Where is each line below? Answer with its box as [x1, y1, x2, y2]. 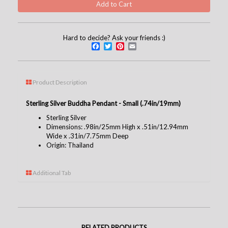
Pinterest [124, 39, 169, 52]
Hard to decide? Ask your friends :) [63, 33, 165, 42]
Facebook [100, 39, 146, 52]
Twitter [112, 39, 149, 52]
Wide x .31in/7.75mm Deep [46, 131, 129, 140]
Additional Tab [32, 168, 71, 177]
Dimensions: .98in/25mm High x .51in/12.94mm [46, 122, 188, 131]
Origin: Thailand [46, 140, 94, 149]
